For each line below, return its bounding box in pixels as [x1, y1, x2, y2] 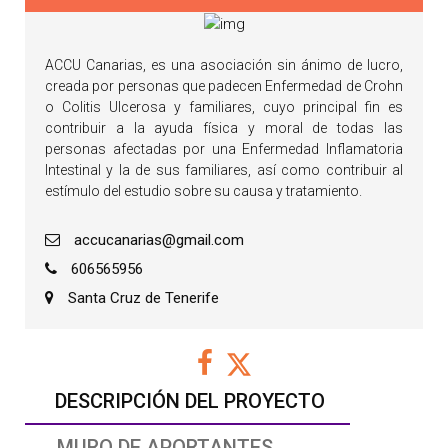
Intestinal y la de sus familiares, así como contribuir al [45, 162, 403, 179]
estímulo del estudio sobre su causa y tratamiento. [45, 183, 362, 200]
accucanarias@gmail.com [70, 231, 244, 250]
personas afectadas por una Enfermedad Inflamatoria [45, 141, 403, 158]
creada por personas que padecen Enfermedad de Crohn [45, 78, 403, 95]
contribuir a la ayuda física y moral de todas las [45, 120, 403, 137]
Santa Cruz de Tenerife [64, 289, 219, 308]
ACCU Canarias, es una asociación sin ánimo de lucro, [45, 57, 403, 74]
